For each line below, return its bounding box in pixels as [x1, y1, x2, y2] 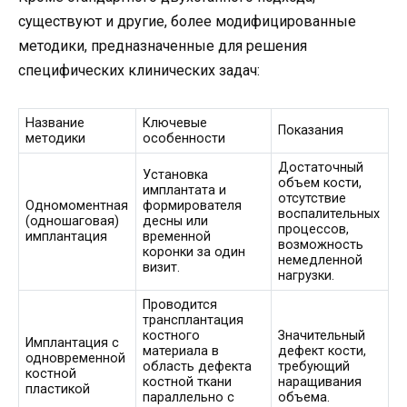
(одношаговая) [25, 213, 120, 229]
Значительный [278, 327, 366, 343]
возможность [278, 236, 364, 253]
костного [143, 327, 201, 343]
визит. [143, 259, 181, 275]
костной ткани [143, 373, 233, 390]
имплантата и [143, 182, 227, 198]
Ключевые [143, 114, 208, 131]
